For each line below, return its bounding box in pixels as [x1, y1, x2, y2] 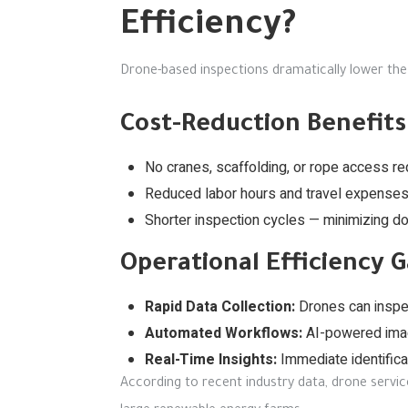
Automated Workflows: [145, 322, 302, 344]
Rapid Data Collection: [145, 296, 295, 318]
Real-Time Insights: [145, 349, 277, 371]
